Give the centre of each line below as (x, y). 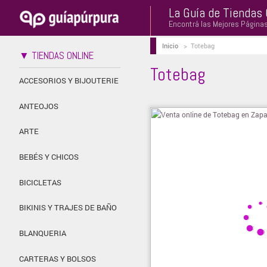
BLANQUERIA (43, 233)
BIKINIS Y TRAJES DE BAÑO (68, 208)
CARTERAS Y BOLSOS (58, 258)
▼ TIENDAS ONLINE (56, 55)
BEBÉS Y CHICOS (49, 157)
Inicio (170, 45)
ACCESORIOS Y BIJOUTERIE (69, 80)
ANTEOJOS (39, 106)
